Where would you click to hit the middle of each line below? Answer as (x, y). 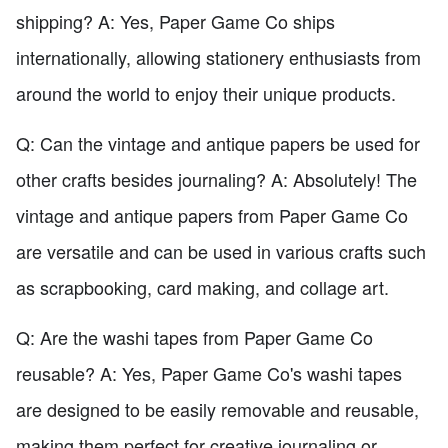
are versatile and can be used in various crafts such (221, 251)
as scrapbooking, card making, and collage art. (202, 287)
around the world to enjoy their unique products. (206, 93)
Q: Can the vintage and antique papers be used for (218, 143)
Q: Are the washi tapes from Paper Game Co (194, 337)
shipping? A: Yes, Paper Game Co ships (175, 21)
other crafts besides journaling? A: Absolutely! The (216, 179)
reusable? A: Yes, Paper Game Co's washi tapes (209, 373)
